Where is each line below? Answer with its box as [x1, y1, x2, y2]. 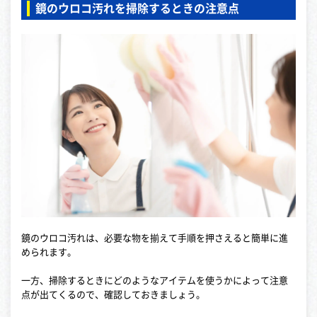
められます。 [21, 247, 76, 257]
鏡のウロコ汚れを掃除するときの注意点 [35, 3, 239, 15]
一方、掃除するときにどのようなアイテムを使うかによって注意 [21, 275, 288, 285]
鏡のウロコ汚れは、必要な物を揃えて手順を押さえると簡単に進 [21, 233, 288, 243]
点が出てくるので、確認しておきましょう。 [21, 289, 205, 299]
